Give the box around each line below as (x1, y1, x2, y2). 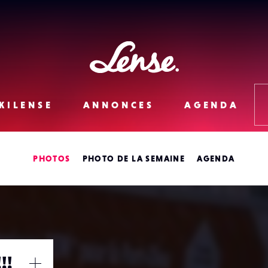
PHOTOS (33, 154, 71, 163)
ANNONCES (83, 99, 155, 110)
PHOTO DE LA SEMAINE (82, 154, 185, 163)
